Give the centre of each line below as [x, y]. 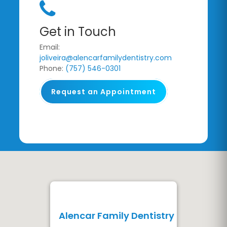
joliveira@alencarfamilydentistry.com [106, 58]
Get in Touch [78, 31]
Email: [50, 47]
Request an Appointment [104, 91]
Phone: [53, 68]
